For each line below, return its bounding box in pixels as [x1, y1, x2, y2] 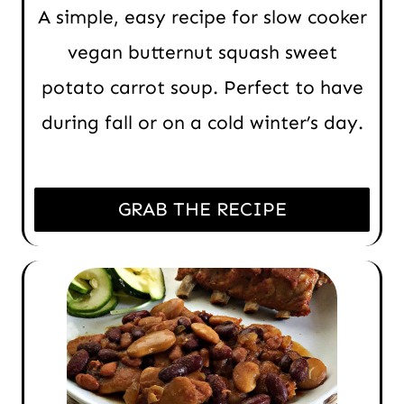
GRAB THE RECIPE [117, 197, 287, 222]
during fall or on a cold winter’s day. [41, 111, 363, 135]
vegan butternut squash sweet [67, 41, 337, 65]
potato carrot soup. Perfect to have [41, 76, 363, 100]
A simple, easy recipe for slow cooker [37, 5, 367, 30]
